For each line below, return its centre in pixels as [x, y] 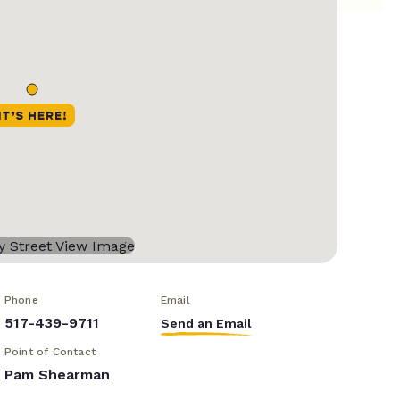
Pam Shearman [57, 375]
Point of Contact [50, 352]
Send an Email [206, 324]
